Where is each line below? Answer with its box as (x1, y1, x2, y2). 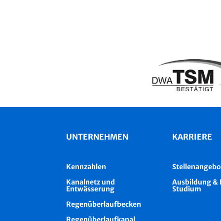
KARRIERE (172, 132, 213, 142)
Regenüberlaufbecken (66, 200, 142, 209)
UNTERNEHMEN (66, 132, 129, 142)
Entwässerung (66, 184, 115, 194)
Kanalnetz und (66, 178, 115, 187)
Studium (172, 184, 202, 194)
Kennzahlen (66, 162, 107, 172)
